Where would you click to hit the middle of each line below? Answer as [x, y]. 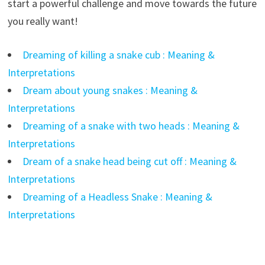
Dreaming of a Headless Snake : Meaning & [117, 197]
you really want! [43, 21]
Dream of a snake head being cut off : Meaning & [129, 161]
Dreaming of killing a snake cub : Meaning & [118, 55]
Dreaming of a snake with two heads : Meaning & [131, 126]
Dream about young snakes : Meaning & [110, 91]
